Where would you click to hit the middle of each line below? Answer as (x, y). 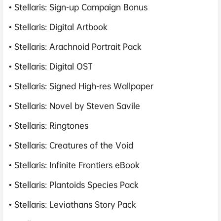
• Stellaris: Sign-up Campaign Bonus (78, 7)
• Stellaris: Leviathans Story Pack (73, 204)
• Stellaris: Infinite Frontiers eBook (74, 165)
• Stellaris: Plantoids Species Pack (74, 184)
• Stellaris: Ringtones (49, 125)
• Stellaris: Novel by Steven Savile (74, 105)
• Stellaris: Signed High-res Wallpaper (81, 86)
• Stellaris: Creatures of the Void (71, 145)
